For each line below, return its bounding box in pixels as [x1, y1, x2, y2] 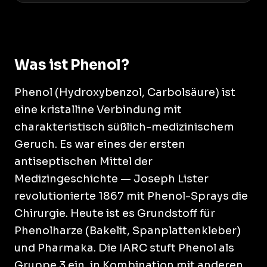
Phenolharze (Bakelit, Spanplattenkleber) [14, 224, 241, 237]
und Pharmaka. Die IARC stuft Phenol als [14, 241, 234, 254]
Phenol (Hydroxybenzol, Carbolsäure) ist [14, 86, 235, 99]
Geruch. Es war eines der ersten [14, 138, 185, 151]
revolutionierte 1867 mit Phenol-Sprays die [14, 190, 248, 203]
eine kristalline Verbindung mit [14, 103, 182, 116]
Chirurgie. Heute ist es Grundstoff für [14, 207, 215, 220]
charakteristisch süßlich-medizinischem [14, 120, 234, 133]
